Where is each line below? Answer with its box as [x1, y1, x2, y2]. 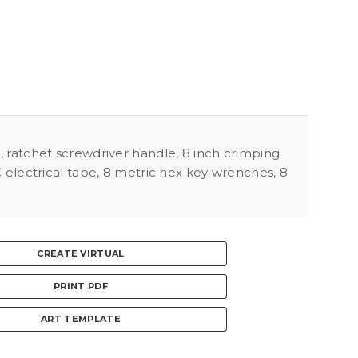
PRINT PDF [54, 280, 108, 292]
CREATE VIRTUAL [37, 248, 125, 259]
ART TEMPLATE [41, 313, 121, 324]
